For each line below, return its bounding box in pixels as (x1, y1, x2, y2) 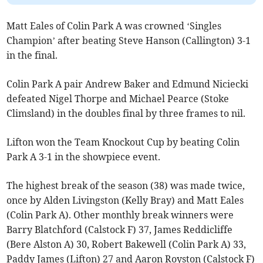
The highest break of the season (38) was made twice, (6, 180, 245, 192)
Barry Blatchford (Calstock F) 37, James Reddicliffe (6, 224, 233, 236)
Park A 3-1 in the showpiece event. (6, 151, 161, 163)
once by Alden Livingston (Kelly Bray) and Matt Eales (6, 194, 244, 207)
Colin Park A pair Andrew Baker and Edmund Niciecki (6, 78, 249, 90)
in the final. (6, 49, 58, 62)
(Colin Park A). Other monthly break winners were (6, 209, 234, 221)
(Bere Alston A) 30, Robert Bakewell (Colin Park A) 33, (6, 238, 247, 251)
